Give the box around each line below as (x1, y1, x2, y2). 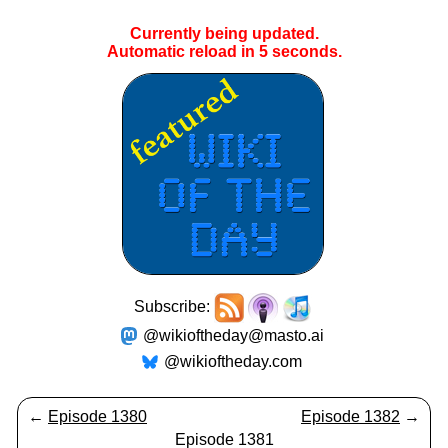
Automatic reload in (106, 43, 259, 60)
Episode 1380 (48, 408, 147, 425)
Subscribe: (134, 298, 214, 316)
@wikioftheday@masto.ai (142, 327, 324, 344)
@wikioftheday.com (164, 353, 302, 370)
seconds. (267, 43, 342, 60)
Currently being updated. (129, 25, 319, 42)
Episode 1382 (301, 408, 400, 425)
